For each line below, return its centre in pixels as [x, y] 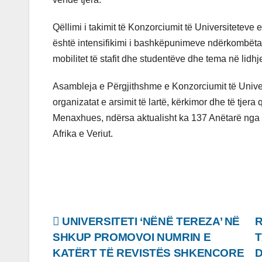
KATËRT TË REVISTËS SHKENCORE [149, 253]
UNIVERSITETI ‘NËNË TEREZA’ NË [150, 222]
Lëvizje [83, 226]
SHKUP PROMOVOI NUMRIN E [132, 237]
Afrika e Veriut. [83, 134]
